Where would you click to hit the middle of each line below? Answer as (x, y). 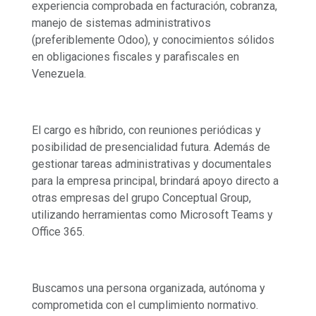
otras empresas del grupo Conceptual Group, (141, 197)
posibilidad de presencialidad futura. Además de (151, 147)
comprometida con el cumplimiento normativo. (145, 305)
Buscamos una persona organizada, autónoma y (148, 288)
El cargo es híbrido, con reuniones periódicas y (146, 130)
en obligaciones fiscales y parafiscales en (135, 56)
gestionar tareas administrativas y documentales (152, 164)
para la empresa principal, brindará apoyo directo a (155, 181)
